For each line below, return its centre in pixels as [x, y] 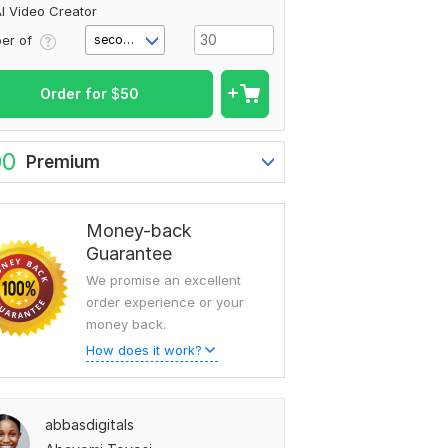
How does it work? [144, 350]
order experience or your [165, 302]
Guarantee [129, 254]
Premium [63, 162]
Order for [75, 94]
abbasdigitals [89, 425]
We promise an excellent [163, 280]
